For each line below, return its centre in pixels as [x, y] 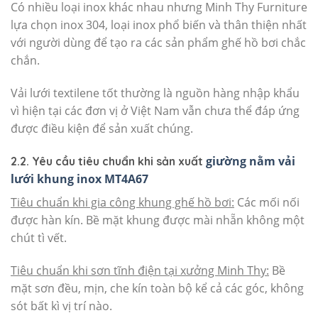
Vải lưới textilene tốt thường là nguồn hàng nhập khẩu [155, 93]
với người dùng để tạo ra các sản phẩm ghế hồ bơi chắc [158, 43]
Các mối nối [267, 202]
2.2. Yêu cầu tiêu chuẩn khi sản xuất [108, 161]
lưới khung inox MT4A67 [79, 179]
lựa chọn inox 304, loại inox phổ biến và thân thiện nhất [159, 25]
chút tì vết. [39, 237]
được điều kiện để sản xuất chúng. [102, 128]
